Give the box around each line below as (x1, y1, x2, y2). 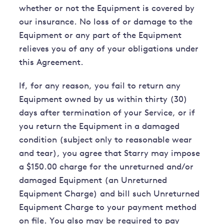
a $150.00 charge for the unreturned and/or (19, 163, 194, 172)
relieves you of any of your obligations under (19, 45, 199, 54)
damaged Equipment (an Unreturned (19, 176, 167, 185)
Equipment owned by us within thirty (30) (19, 95, 188, 104)
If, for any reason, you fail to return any (19, 82, 181, 91)
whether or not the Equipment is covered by (19, 4, 195, 13)
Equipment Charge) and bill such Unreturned (19, 190, 200, 199)
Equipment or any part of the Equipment (19, 31, 182, 40)
